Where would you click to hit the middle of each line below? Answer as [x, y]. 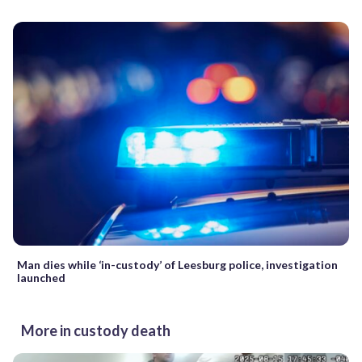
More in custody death [96, 330]
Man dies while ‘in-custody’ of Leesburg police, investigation [177, 264]
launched [41, 277]
